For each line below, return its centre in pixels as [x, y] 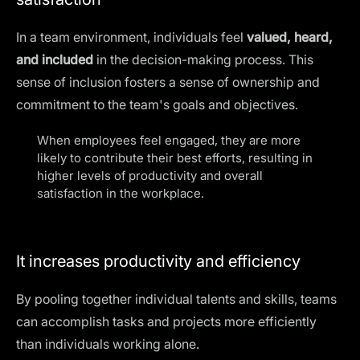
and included [55, 59]
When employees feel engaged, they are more [169, 140]
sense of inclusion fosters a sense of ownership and [168, 82]
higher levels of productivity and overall [150, 176]
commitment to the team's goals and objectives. [157, 104]
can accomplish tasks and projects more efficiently [166, 321]
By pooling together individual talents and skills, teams [176, 299]
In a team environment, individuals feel [131, 37]
